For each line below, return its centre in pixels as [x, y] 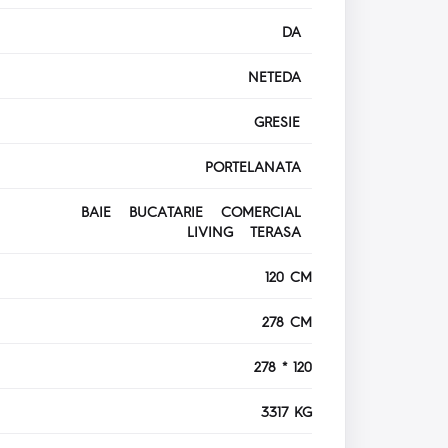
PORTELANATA [259, 166]
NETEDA [280, 76]
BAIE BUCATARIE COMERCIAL [197, 211]
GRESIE [283, 121]
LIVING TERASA [250, 231]
